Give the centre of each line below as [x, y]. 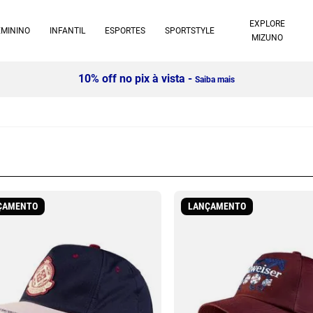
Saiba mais [191, 80]
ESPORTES [125, 31]
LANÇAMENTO [217, 206]
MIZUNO [268, 38]
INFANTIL [67, 31]
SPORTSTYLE [190, 31]
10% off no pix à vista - [112, 79]
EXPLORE [268, 24]
